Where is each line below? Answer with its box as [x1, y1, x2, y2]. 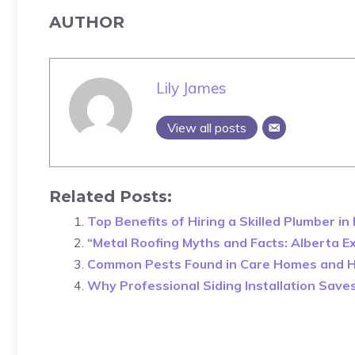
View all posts [167, 119, 246, 136]
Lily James [156, 78, 227, 97]
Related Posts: [49, 186, 172, 206]
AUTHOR [49, 12, 124, 32]
